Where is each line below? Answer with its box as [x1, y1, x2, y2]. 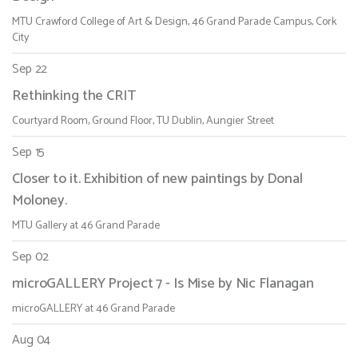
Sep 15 [12, 141, 46, 164]
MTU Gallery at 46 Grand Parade [12, 217, 160, 236]
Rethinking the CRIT [12, 84, 136, 109]
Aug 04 [12, 329, 51, 352]
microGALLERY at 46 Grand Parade [12, 300, 175, 319]
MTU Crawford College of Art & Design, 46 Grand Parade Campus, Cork [12, 13, 336, 32]
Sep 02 [12, 246, 50, 268]
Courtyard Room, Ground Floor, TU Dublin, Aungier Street [12, 112, 274, 131]
